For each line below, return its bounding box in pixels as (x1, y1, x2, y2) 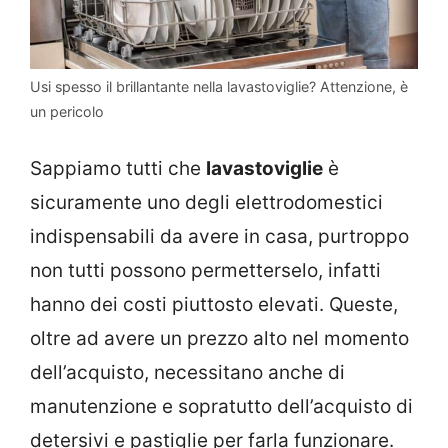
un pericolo (30, 102, 104, 120)
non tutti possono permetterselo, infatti (30, 259, 381, 283)
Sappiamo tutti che (30, 157, 206, 181)
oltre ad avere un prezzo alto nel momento (30, 327, 409, 351)
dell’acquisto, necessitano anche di (30, 361, 345, 385)
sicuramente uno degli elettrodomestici (30, 191, 383, 215)
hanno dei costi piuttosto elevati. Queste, (30, 293, 398, 317)
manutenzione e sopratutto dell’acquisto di (30, 395, 413, 419)
